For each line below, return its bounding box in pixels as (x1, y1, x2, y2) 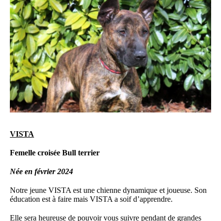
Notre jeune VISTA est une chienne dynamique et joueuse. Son (10, 185, 207, 194)
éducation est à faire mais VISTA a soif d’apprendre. (10, 194, 173, 203)
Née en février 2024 (10, 167, 74, 176)
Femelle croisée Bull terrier (10, 148, 100, 157)
